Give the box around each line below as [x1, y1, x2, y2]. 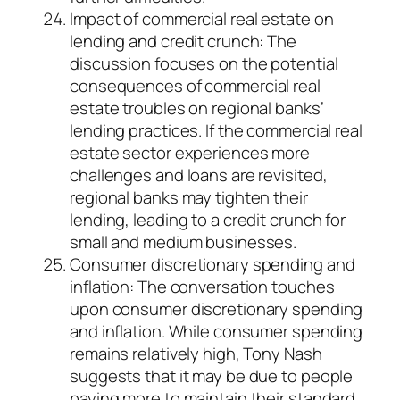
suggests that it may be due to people [70, 364, 354, 388]
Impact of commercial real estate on [70, 7, 334, 31]
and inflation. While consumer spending [70, 320, 363, 344]
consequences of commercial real [70, 74, 321, 98]
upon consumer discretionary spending [70, 297, 363, 321]
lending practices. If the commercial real [70, 119, 362, 143]
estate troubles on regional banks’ [70, 96, 324, 121]
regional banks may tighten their [70, 186, 308, 210]
